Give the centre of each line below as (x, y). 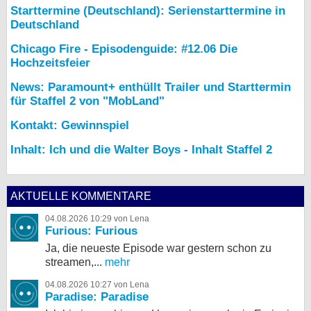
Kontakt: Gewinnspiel (70, 126)
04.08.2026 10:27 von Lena (97, 285)
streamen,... (74, 262)
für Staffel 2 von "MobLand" (87, 101)
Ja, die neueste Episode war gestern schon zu (158, 249)
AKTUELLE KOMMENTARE (81, 196)
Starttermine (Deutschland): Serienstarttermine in (148, 11)
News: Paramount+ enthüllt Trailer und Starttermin (151, 87)
